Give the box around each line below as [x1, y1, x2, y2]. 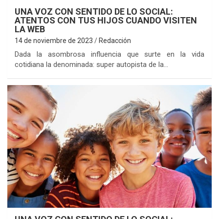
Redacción [99, 36, 131, 44]
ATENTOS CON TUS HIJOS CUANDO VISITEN [15, 15, 197, 25]
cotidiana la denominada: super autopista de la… [15, 60, 168, 69]
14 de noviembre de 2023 [15, 36, 93, 44]
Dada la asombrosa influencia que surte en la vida [15, 49, 204, 59]
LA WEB [15, 23, 45, 34]
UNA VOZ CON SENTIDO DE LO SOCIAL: [15, 6, 173, 17]
